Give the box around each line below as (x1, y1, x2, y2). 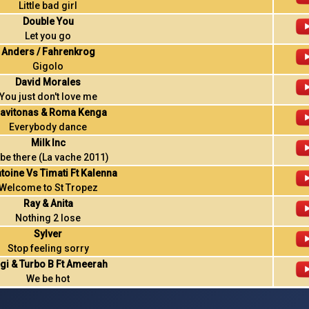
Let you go (25, 30, 72, 41)
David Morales (15, 77, 81, 88)
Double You (22, 16, 74, 27)
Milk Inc (30, 137, 66, 148)
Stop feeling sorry (7, 243, 89, 254)
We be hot (26, 273, 70, 284)
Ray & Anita (23, 198, 73, 209)
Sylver (34, 228, 63, 239)
